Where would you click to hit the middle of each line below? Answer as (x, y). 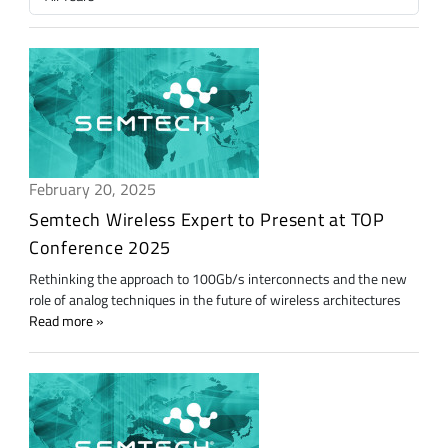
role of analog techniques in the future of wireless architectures (214, 300)
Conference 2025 (100, 247)
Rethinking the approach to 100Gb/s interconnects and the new (217, 279)
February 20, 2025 (92, 188)
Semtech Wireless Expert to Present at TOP (206, 219)
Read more (60, 321)
